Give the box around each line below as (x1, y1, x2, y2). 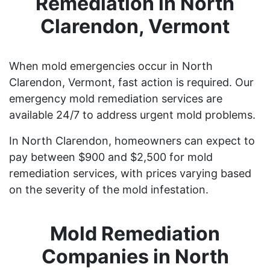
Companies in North (41, 244, 229, 268)
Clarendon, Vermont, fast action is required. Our (9, 75, 254, 89)
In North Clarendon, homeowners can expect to (9, 134, 255, 147)
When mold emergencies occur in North (9, 59, 213, 72)
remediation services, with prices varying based (9, 166, 251, 180)
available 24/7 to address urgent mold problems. (9, 108, 256, 121)
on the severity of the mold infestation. (9, 183, 209, 196)
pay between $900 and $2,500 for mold (9, 150, 213, 163)
